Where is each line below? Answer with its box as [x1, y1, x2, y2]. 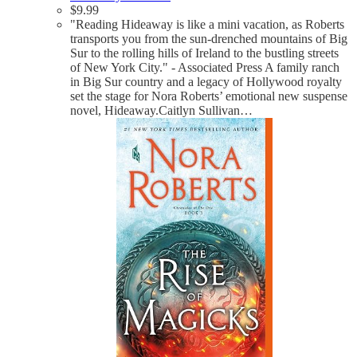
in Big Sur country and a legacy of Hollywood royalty [70, 74, 342, 88]
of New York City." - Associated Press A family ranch [70, 60, 339, 74]
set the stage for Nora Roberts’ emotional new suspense [70, 88, 347, 103]
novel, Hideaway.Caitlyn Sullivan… [70, 103, 253, 117]
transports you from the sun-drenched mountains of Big [70, 31, 347, 45]
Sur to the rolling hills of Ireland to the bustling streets [70, 45, 339, 60]
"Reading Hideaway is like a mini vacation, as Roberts [70, 17, 344, 31]
